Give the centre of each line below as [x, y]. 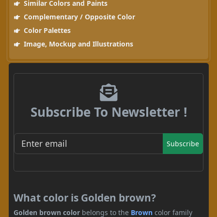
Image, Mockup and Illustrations [77, 44]
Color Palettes [46, 31]
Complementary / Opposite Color [78, 17]
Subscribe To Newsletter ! [108, 112]
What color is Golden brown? [85, 197]
